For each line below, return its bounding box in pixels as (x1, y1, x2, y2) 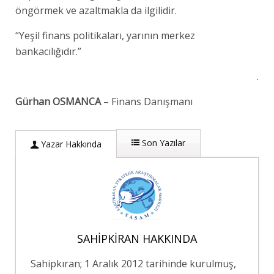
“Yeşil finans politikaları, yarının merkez (15, 28, 195, 42)
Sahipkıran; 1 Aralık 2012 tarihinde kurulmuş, (31, 256, 236, 270)
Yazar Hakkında (39, 138, 102, 150)
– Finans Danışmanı (101, 94, 193, 108)
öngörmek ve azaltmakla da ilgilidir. (15, 3, 177, 17)
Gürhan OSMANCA (15, 94, 101, 108)
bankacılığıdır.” (15, 44, 81, 58)
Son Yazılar (139, 136, 185, 149)
